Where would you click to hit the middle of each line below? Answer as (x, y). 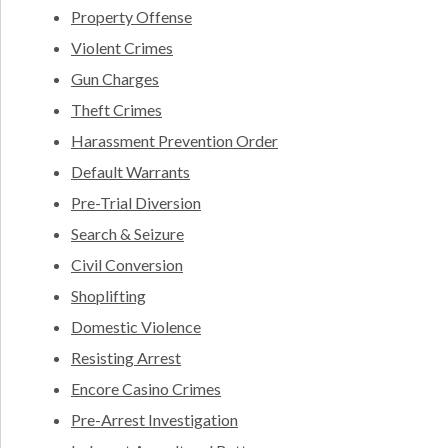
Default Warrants (130, 172)
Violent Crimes (122, 48)
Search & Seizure (127, 234)
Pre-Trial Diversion (136, 203)
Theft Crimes (116, 110)
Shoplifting (108, 296)
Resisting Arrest (126, 358)
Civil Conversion (127, 265)
